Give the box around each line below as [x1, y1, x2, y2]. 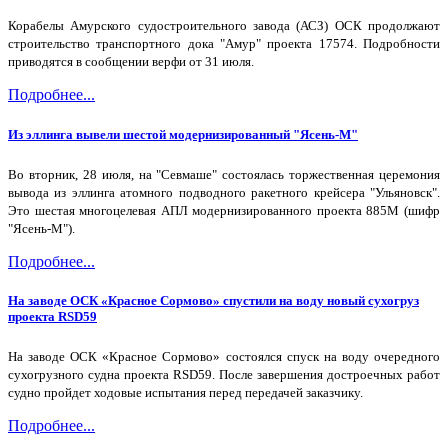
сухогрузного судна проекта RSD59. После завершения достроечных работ [8, 367, 440, 383]
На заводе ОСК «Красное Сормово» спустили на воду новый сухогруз [8, 292, 419, 308]
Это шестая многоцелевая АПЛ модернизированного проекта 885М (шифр [8, 202, 440, 218]
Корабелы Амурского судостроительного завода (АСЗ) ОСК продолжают [8, 18, 440, 34]
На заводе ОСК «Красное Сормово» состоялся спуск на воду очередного [8, 349, 440, 365]
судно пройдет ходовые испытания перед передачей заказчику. [8, 385, 363, 401]
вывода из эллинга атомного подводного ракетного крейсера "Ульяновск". [8, 184, 440, 200]
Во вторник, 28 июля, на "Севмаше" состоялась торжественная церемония [8, 166, 440, 182]
